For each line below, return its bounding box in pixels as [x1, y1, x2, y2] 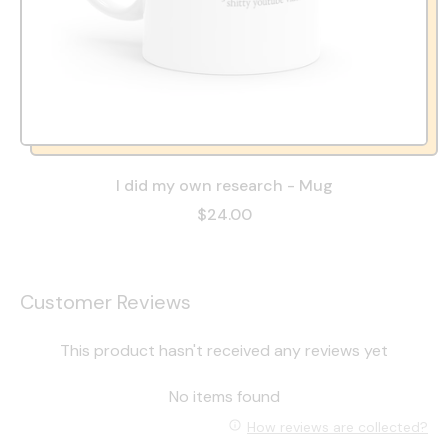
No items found [168, 385, 280, 407]
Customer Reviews [20, 288, 191, 315]
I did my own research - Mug [115, 174, 333, 196]
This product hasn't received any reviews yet [60, 339, 388, 361]
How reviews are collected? [247, 418, 428, 437]
